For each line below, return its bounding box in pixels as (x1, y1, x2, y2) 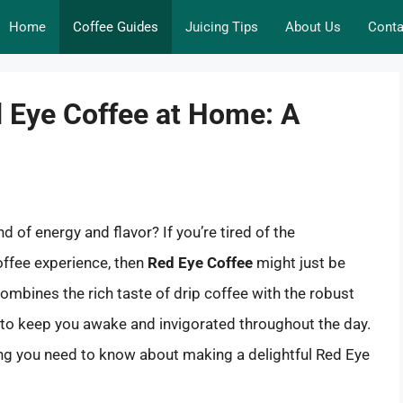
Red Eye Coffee (148, 254, 253, 273)
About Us (285, 19, 341, 35)
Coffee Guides (73, 19, 158, 35)
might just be (253, 254, 345, 273)
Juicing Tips (185, 19, 258, 35)
